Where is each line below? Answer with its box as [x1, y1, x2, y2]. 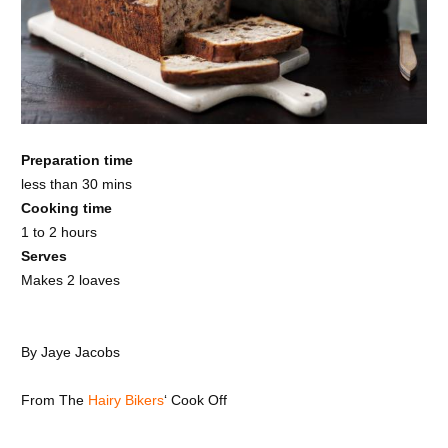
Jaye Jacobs [36, 344, 120, 361]
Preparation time [20, 152, 133, 169]
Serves [20, 248, 67, 265]
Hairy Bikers [87, 392, 164, 409]
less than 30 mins [20, 176, 132, 193]
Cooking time [20, 200, 112, 217]
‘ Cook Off [163, 392, 227, 409]
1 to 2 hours [20, 224, 97, 241]
